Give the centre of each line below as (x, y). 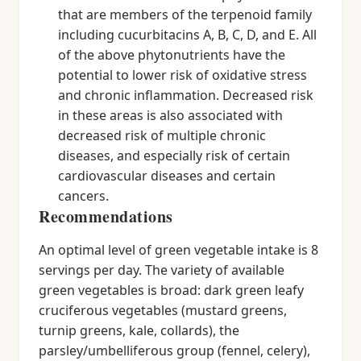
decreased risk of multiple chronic (162, 135)
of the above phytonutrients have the (172, 55)
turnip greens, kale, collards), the (139, 330)
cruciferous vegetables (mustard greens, (163, 310)
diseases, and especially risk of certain (174, 156)
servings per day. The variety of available (162, 270)
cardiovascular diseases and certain (167, 176)
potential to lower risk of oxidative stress (183, 75)
